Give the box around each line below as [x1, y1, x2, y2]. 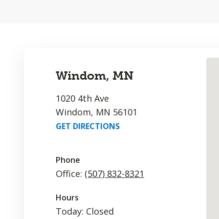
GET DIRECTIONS [56, 121, 120, 131]
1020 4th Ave [56, 92, 109, 104]
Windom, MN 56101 [56, 106, 137, 118]
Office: [56, 168, 85, 179]
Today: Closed [56, 205, 114, 217]
